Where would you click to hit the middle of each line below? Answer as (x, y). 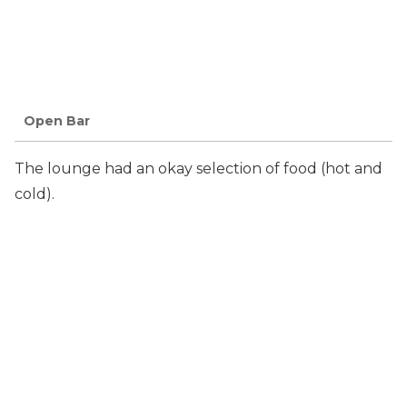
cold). (35, 194)
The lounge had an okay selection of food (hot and (199, 168)
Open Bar (57, 121)
